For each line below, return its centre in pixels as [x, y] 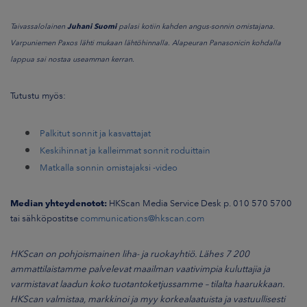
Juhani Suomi [92, 27]
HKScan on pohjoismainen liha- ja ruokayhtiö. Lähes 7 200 [130, 254]
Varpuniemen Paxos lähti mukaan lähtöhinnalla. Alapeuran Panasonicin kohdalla [146, 43]
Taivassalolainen [39, 27]
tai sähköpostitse [45, 218]
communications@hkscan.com [142, 218]
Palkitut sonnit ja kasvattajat [95, 133]
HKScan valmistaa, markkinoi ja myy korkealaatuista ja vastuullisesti [148, 299]
